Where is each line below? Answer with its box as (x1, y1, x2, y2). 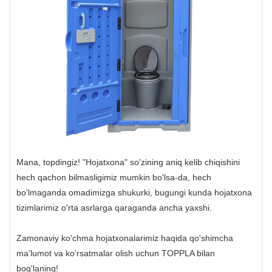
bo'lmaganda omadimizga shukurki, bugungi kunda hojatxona (16, 187, 252, 197)
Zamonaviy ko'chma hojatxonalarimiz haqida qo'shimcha (16, 233, 233, 243)
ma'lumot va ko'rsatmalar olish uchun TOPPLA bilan (16, 248, 215, 258)
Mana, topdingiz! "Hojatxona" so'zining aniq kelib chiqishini (16, 157, 240, 167)
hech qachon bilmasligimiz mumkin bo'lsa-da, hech (16, 172, 211, 182)
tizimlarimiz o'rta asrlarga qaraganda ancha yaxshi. (16, 202, 212, 212)
